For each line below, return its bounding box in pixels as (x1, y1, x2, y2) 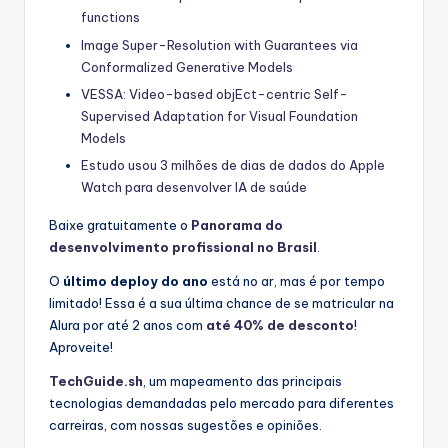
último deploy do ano (63, 272, 208, 289)
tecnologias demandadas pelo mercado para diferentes (49, 394, 394, 411)
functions (81, 9, 140, 26)
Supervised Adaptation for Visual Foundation (81, 107, 358, 124)
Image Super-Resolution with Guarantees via (81, 36, 358, 53)
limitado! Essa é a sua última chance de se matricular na (49, 294, 394, 311)
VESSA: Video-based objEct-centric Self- (81, 85, 348, 102)
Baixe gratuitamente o (49, 216, 191, 233)
